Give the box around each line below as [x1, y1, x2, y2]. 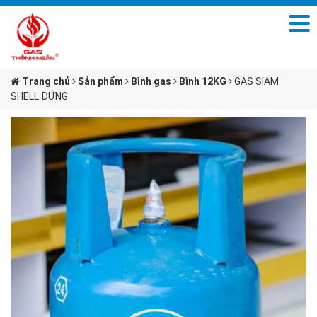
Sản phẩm [78, 75, 123, 88]
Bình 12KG [179, 75, 226, 88]
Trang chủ [20, 75, 70, 88]
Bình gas [131, 75, 171, 88]
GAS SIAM [234, 75, 279, 88]
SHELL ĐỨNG [11, 90, 68, 103]
